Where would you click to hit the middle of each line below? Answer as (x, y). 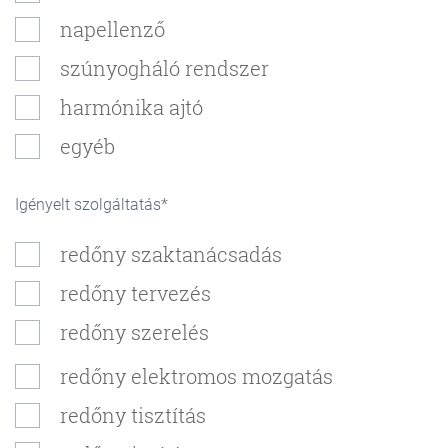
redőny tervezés (135, 293)
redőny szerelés (134, 332)
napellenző (112, 29)
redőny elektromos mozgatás (196, 376)
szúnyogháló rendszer (164, 68)
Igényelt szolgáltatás (88, 204)
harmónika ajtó (131, 107)
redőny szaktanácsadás (171, 254)
